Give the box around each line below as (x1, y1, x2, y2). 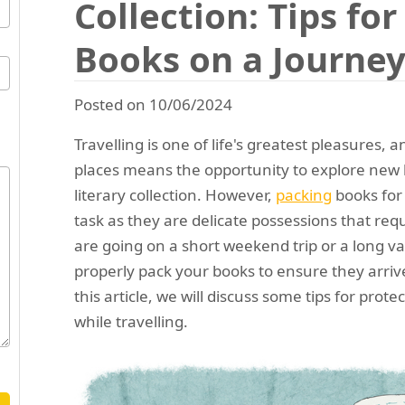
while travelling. (74, 311, 188, 332)
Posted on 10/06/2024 (74, 94, 232, 115)
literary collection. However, (74, 184, 276, 205)
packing (276, 184, 332, 205)
